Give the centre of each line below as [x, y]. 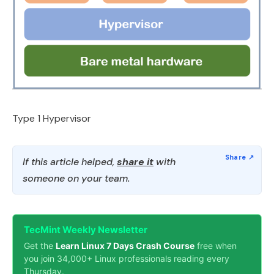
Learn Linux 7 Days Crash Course [125, 245]
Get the [40, 245]
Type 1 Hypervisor [52, 118]
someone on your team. [76, 178]
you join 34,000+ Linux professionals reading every [127, 258]
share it [135, 161]
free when [216, 245]
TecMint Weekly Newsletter [86, 229]
